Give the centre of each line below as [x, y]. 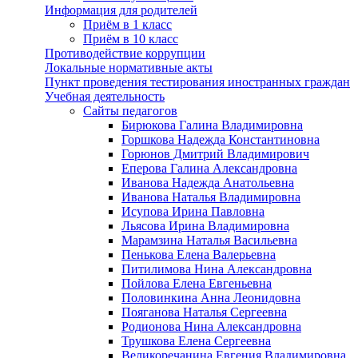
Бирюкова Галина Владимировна [212, 125]
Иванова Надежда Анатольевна [208, 182]
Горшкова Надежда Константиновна [221, 139]
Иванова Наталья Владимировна [211, 197]
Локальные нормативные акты [129, 67]
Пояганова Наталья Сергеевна [204, 312]
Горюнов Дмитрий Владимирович [215, 153]
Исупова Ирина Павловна [193, 211]
